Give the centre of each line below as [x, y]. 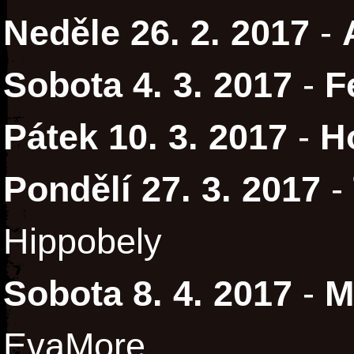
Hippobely [83, 242]
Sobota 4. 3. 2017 [148, 85]
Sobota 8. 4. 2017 [148, 294]
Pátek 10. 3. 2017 [145, 137]
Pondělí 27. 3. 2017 [162, 190]
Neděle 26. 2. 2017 [156, 33]
